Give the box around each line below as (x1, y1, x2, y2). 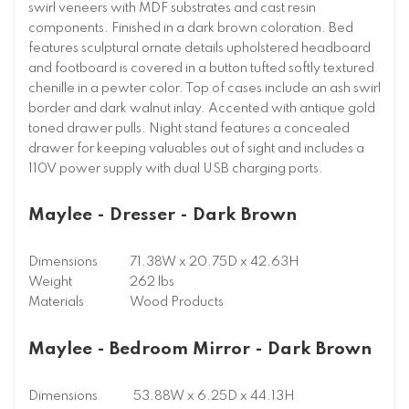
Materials (28, 296, 84, 309)
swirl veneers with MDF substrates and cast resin (28, 2, 316, 16)
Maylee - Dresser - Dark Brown (28, 206, 297, 225)
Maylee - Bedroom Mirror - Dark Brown (28, 340, 372, 358)
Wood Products (130, 296, 224, 309)
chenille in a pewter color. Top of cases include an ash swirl (28, 82, 381, 96)
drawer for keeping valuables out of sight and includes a (28, 142, 364, 156)
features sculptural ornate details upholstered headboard (28, 42, 371, 56)
